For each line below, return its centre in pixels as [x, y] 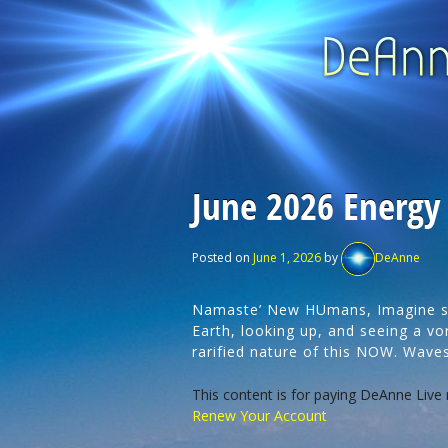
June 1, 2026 [287, 258]
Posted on [222, 258]
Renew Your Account [259, 416]
